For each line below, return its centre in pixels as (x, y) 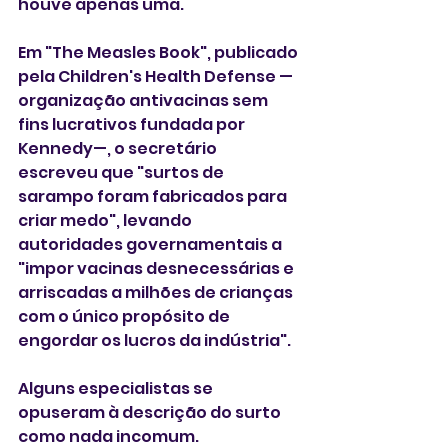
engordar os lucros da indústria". (154, 340)
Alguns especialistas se (117, 388)
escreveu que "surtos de (122, 172)
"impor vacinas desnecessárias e (157, 268)
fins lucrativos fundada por (133, 124)
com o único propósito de (125, 316)
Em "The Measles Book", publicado (159, 52)
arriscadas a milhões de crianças (157, 292)
